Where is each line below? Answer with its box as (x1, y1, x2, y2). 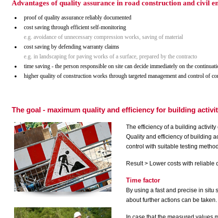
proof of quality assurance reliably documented (24, 14, 131, 21)
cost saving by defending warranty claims (24, 43, 119, 50)
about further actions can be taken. (126, 197, 217, 203)
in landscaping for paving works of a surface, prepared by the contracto (34, 53, 197, 60)
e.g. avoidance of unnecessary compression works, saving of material (24, 34, 183, 40)
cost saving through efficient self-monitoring (24, 24, 126, 31)
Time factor (126, 177, 160, 184)
